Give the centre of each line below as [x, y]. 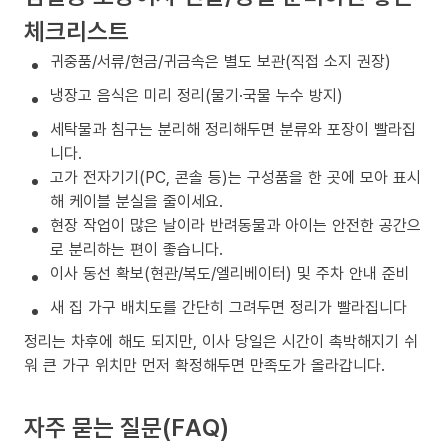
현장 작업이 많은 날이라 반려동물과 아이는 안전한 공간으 [235, 224]
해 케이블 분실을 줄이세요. [136, 200]
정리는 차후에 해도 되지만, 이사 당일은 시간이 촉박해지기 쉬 [221, 340]
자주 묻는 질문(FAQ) [126, 426]
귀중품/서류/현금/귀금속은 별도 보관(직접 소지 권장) [220, 60]
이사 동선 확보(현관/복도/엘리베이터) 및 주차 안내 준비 [230, 272]
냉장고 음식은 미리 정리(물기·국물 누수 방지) [196, 94]
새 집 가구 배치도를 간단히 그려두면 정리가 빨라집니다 [228, 306]
